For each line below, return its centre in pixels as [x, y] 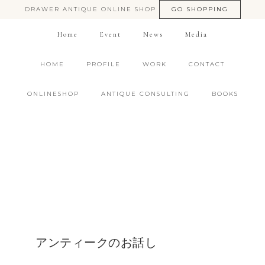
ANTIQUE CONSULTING [145, 94]
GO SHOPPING [200, 9]
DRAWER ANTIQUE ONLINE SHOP [92, 9]
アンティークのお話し [96, 243]
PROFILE [104, 64]
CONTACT [207, 64]
